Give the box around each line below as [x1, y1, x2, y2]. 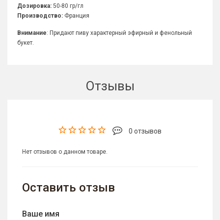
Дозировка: [17, 2, 52, 10]
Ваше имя [22, 209, 59, 219]
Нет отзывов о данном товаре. [22, 148, 108, 156]
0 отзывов [127, 127, 162, 136]
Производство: [17, 12, 63, 20]
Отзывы [85, 79, 135, 94]
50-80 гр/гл [52, 2, 86, 10]
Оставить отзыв [22, 181, 115, 195]
